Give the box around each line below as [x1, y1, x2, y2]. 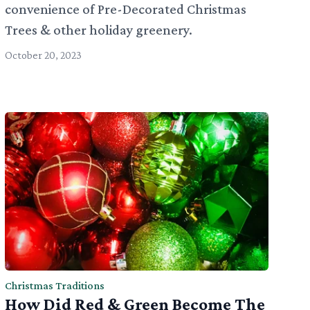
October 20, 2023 [4, 49, 82, 62]
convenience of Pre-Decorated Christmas [4, 1, 246, 17]
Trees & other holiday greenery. [4, 22, 192, 38]
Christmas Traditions [4, 279, 104, 291]
